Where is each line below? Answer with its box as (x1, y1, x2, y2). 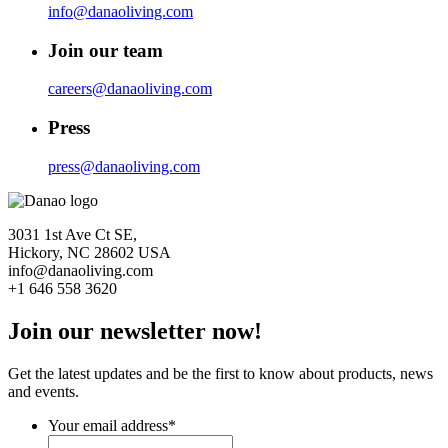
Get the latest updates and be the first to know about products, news (8, 364, 433, 382)
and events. (8, 382, 79, 400)
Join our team (48, 39, 163, 61)
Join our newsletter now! (8, 317, 262, 344)
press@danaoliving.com (48, 157, 200, 175)
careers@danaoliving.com (48, 80, 212, 98)
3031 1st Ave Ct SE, (8, 225, 137, 243)
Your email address (48, 416, 168, 434)
